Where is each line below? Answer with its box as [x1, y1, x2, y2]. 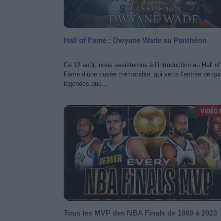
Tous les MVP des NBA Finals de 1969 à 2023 [64, 209, 217, 217]
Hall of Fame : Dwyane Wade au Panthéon [64, 36, 207, 44]
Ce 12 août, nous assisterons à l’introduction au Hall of [64, 61, 220, 69]
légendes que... [64, 80, 108, 87]
